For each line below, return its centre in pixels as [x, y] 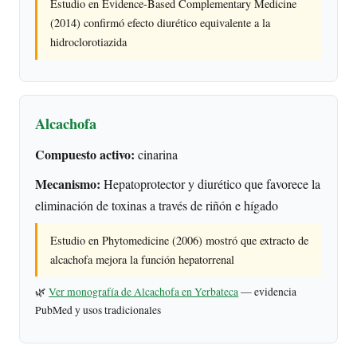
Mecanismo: [68, 183]
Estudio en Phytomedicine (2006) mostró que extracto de [180, 240]
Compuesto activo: [85, 154]
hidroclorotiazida [89, 42]
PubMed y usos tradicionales [98, 310]
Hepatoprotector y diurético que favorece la [211, 183]
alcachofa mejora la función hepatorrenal [143, 259]
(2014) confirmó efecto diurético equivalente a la [161, 23]
